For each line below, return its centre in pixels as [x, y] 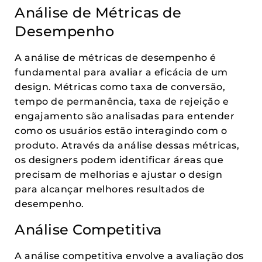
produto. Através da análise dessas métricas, [127, 145]
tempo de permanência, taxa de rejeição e [122, 101]
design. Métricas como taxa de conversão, [120, 87]
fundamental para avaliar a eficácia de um [121, 72]
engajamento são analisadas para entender [125, 116]
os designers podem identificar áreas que [119, 160]
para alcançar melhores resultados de [110, 189]
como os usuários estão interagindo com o [121, 131]
